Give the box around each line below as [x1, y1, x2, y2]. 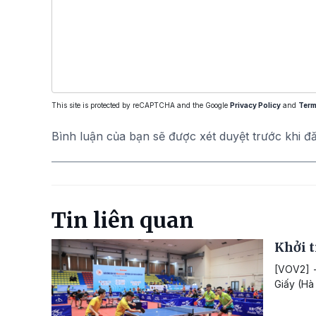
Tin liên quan [51, 207, 194, 234]
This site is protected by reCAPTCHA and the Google [51, 101, 230, 110]
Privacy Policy [230, 101, 281, 110]
